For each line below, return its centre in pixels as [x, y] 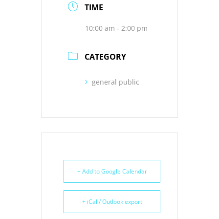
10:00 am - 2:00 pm [116, 28]
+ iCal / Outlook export [112, 201]
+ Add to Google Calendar [112, 171]
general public [116, 82]
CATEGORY [105, 56]
